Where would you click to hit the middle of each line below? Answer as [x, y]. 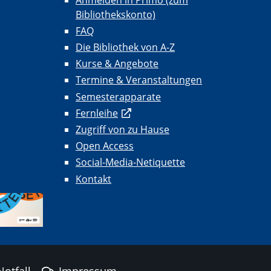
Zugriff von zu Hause [122, 129]
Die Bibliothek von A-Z [125, 47]
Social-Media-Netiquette [130, 162]
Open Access [105, 146]
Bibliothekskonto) [116, 14]
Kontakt [93, 179]
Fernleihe [97, 113]
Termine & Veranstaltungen [139, 80]
